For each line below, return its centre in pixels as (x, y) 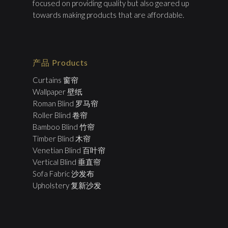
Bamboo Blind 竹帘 (64, 127)
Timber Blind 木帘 (62, 138)
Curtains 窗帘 (55, 80)
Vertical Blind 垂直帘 (67, 162)
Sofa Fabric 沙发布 (63, 174)
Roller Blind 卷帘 (60, 115)
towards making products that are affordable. (108, 15)
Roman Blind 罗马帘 (65, 103)
